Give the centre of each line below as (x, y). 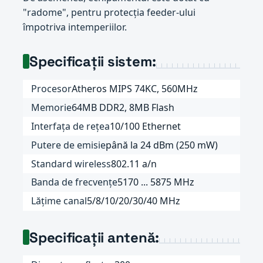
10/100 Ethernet (146, 126)
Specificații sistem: (93, 61)
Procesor (52, 89)
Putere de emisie (69, 145)
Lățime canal (59, 201)
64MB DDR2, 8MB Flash (123, 107)
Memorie (52, 107)
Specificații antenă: (94, 237)
